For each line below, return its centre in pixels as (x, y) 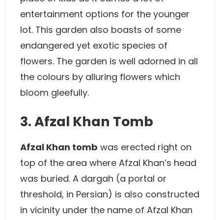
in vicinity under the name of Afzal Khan (106, 210)
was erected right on (145, 147)
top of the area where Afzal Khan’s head (108, 163)
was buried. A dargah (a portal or (93, 178)
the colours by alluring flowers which (100, 77)
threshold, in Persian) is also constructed (110, 194)
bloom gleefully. (55, 92)
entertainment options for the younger (105, 14)
